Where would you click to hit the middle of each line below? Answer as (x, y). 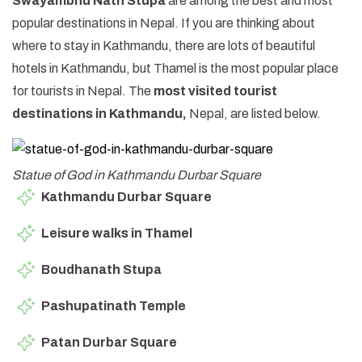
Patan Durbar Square (109, 342)
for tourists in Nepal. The (83, 90)
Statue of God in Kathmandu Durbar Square (137, 175)
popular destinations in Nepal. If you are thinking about (164, 23)
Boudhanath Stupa (101, 269)
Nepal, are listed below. (254, 113)
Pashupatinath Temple (114, 305)
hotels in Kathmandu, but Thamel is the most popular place (175, 68)
